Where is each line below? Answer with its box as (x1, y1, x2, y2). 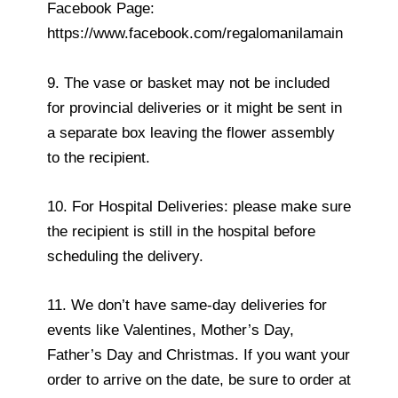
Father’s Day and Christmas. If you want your (47, 346, 350, 364)
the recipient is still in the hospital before (47, 222, 315, 240)
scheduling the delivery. (47, 247, 203, 265)
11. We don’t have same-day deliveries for (47, 297, 327, 314)
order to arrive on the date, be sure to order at (47, 371, 351, 389)
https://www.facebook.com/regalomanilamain (47, 25, 343, 43)
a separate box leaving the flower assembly (47, 123, 335, 141)
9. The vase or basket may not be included (47, 74, 330, 92)
